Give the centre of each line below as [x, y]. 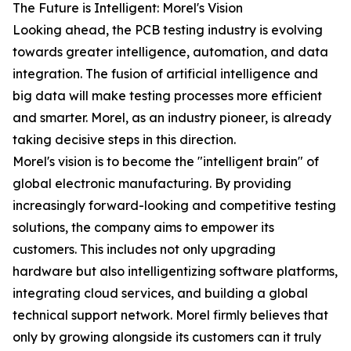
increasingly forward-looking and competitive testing [174, 205]
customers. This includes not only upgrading [144, 249]
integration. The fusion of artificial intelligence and [165, 74]
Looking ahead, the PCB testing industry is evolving [168, 30]
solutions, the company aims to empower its [143, 227]
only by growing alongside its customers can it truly [167, 337]
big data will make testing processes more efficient [167, 96]
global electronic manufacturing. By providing [152, 183]
